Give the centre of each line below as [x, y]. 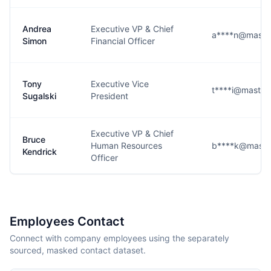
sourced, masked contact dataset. [78, 250]
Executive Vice [120, 84]
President [109, 96]
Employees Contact [67, 221]
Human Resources [126, 145]
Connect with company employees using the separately [119, 238]
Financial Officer [123, 41]
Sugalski [39, 96]
